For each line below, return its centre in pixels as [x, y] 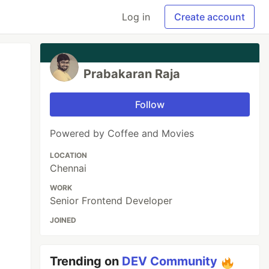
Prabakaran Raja [132, 74]
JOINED [63, 220]
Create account [210, 17]
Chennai [68, 168]
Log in [136, 17]
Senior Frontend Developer [111, 201]
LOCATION [69, 155]
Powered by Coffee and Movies [122, 133]
